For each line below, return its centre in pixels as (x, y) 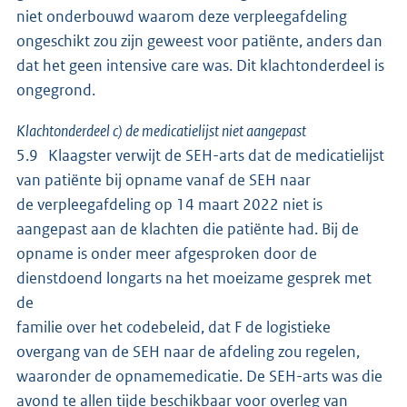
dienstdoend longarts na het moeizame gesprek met (194, 278)
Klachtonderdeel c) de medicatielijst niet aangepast (161, 130)
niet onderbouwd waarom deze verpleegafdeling (182, 16)
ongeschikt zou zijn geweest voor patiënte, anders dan (201, 40)
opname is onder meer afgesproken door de (167, 253)
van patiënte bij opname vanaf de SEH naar (165, 179)
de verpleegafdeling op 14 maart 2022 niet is (169, 204)
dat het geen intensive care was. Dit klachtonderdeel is (200, 65)
